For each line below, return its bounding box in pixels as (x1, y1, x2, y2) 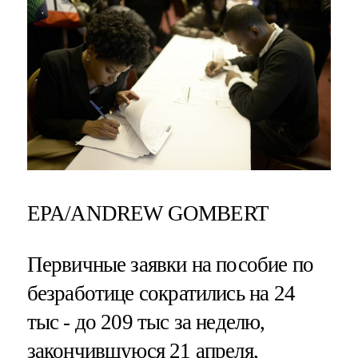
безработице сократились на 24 (26, 280, 295, 305)
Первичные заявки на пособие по (26, 252, 314, 276)
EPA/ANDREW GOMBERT (26, 201, 268, 226)
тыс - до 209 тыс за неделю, (26, 309, 265, 334)
